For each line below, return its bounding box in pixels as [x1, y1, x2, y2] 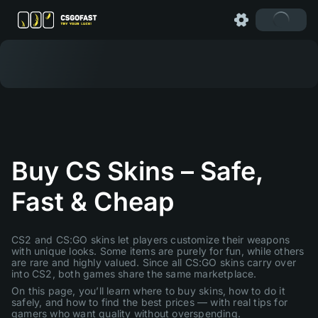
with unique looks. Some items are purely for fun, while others [11, 245, 305, 257]
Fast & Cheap [11, 186, 174, 217]
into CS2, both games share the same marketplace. [11, 268, 257, 280]
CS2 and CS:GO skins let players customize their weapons [11, 234, 290, 246]
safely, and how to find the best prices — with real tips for [11, 296, 288, 308]
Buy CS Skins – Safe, [11, 155, 263, 187]
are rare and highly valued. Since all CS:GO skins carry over [11, 256, 297, 268]
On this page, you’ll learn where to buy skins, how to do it [11, 285, 285, 297]
